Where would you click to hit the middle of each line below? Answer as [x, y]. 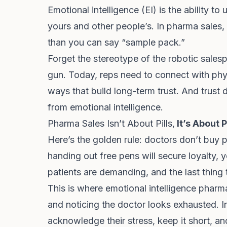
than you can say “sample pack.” [116, 42]
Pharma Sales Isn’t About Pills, [111, 123]
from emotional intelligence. [105, 107]
